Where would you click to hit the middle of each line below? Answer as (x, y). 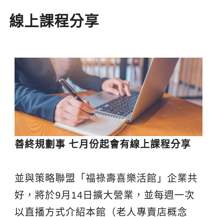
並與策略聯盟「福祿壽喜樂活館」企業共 (106, 178)
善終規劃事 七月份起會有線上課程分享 (103, 144)
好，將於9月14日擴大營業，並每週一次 (105, 195)
